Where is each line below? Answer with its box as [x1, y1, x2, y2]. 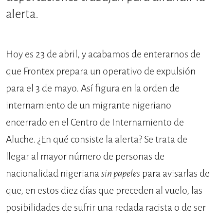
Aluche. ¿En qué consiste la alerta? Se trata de [6, 133, 187, 146]
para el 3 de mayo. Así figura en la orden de [6, 82, 180, 95]
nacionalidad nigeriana [6, 167, 101, 181]
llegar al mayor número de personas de [6, 150, 164, 163]
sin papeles [101, 167, 140, 181]
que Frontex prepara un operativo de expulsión [6, 65, 196, 78]
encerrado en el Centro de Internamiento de [6, 116, 184, 129]
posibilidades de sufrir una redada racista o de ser [6, 201, 206, 215]
